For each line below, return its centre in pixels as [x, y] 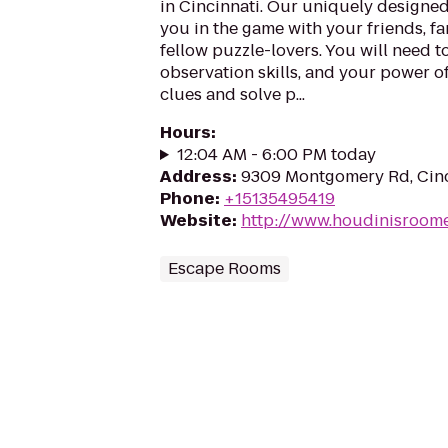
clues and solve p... [232, 94]
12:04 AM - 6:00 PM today [276, 154]
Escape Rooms [224, 268]
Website [196, 220]
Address [196, 176]
